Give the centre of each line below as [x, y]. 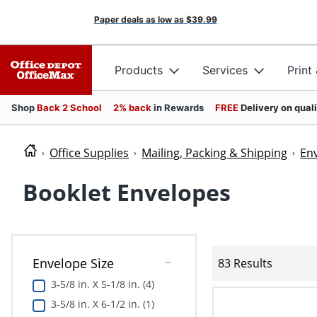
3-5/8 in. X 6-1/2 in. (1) [102, 304]
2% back [133, 108]
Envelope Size [73, 264]
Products [139, 70]
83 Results [245, 263]
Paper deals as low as [139, 19]
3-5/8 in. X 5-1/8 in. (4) [102, 284]
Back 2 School [69, 108]
